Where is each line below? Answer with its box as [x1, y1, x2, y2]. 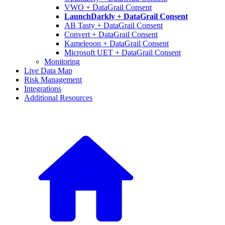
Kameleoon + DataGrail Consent [64, 39, 169, 48]
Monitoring [44, 57, 80, 66]
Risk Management [24, 75, 82, 84]
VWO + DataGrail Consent [64, 3, 152, 12]
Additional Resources [24, 93, 92, 102]
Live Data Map [24, 66, 72, 75]
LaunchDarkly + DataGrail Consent [64, 12, 188, 21]
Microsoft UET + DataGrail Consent [64, 48, 181, 57]
